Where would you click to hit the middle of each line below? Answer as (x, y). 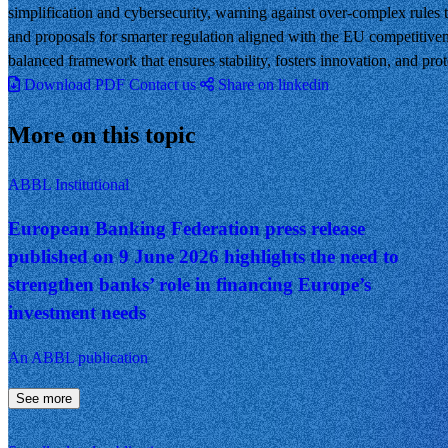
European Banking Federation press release (186, 229)
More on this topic (102, 134)
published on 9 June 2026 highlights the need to (203, 257)
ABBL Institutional (68, 184)
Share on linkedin (273, 84)
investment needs (77, 313)
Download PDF (74, 84)
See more (44, 398)
